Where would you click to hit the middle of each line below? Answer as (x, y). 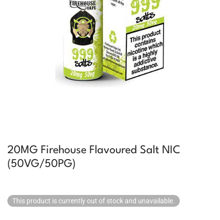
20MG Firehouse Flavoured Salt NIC (94, 150)
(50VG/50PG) (41, 164)
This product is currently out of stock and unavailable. (94, 201)
